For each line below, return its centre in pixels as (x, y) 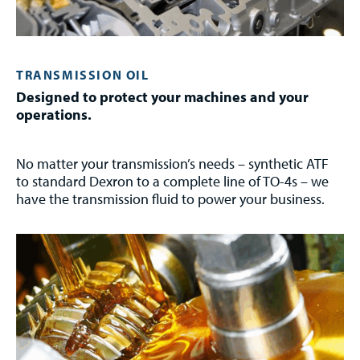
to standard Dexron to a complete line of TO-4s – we (172, 181)
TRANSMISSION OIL (83, 74)
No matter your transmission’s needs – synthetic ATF (172, 163)
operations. (54, 114)
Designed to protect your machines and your (162, 96)
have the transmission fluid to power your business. (170, 198)
